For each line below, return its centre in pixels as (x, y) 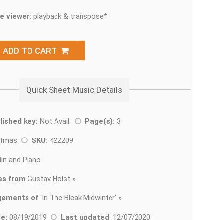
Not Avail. (56, 121)
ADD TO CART (32, 51)
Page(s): (100, 121)
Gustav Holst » (51, 179)
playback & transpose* (69, 16)
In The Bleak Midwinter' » (82, 198)
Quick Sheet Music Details (74, 90)
